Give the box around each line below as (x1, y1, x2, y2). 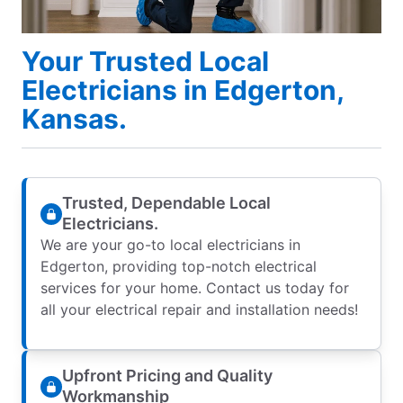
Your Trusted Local (22, 44, 269, 77)
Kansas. (22, 102, 127, 135)
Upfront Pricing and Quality (62, 365, 273, 385)
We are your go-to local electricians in (40, 235, 300, 254)
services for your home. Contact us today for (40, 278, 349, 297)
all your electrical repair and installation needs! (40, 300, 358, 318)
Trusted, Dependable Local (62, 193, 271, 212)
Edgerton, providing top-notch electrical (40, 256, 317, 275)
